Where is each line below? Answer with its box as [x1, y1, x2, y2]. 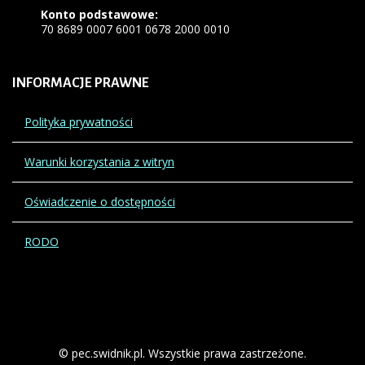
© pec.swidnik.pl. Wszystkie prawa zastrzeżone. [59, 345, 306, 361]
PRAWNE [92, 75, 149, 90]
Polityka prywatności [24, 113, 133, 130]
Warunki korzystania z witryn [24, 153, 174, 169]
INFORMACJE [12, 75, 92, 90]
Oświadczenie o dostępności [24, 193, 175, 209]
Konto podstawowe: [41, 6, 158, 22]
